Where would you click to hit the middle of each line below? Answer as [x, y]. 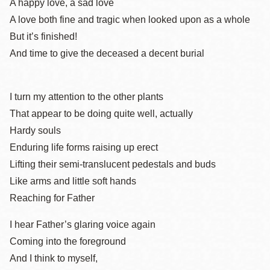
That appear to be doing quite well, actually [101, 114]
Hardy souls [35, 130]
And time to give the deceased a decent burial [107, 53]
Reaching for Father [52, 198]
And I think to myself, [54, 258]
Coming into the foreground [68, 241]
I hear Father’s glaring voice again [83, 224]
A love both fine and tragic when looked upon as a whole [130, 20]
